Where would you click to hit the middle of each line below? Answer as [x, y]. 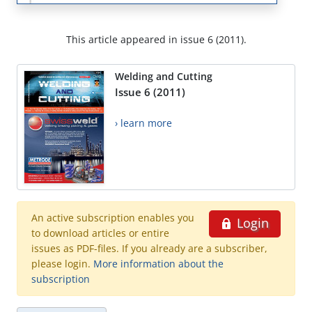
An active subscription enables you [113, 218]
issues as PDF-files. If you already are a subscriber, [149, 249]
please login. [62, 264]
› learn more [143, 123]
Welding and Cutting [164, 77]
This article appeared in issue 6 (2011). [156, 40]
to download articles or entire [100, 233]
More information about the [158, 264]
